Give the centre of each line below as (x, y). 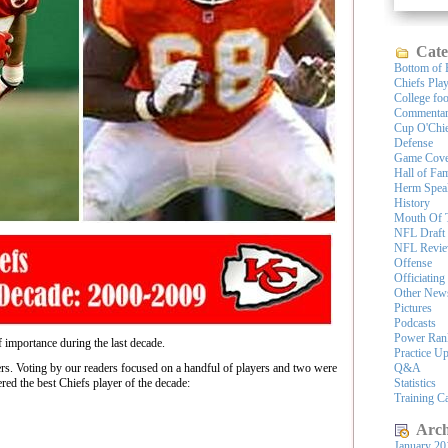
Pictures (413, 308)
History (412, 203)
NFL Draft (419, 233)
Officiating (419, 278)
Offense (413, 263)
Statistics (415, 383)
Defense (413, 143)
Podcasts (415, 323)
